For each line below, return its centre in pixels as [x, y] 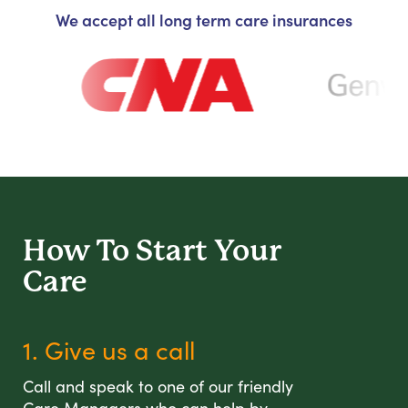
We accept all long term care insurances [204, 20]
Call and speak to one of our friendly [158, 387]
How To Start [118, 251]
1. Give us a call [109, 350]
